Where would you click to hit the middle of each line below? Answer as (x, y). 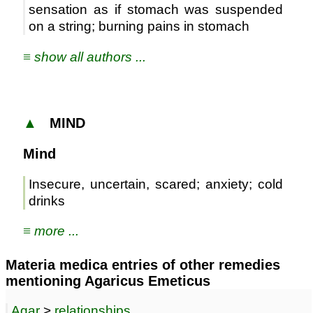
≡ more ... (51, 231)
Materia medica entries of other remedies (143, 265)
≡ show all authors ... (85, 57)
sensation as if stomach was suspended (156, 10)
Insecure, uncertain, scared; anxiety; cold (156, 184)
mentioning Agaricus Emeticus (108, 281)
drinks (47, 201)
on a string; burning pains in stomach (139, 27)
